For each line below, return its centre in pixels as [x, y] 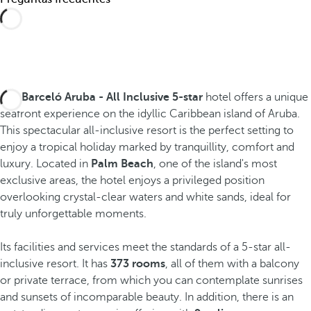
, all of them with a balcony [232, 264]
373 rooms [138, 264]
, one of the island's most [215, 164]
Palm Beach [122, 164]
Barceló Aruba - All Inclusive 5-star [112, 97]
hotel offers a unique [255, 97]
